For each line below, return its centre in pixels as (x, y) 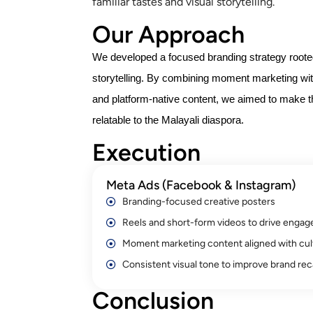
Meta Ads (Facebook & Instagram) (201, 185)
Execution (146, 153)
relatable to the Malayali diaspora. (168, 120)
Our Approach (168, 35)
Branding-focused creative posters (198, 202)
